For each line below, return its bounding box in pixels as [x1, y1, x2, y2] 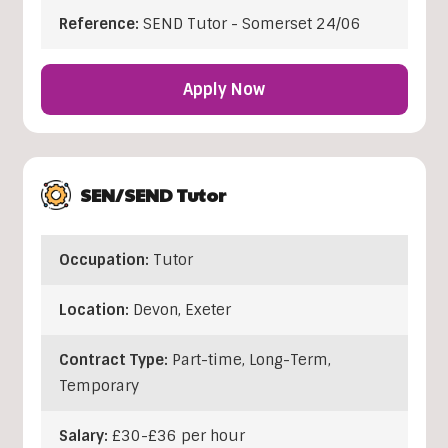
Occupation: [58, 250, 153, 271]
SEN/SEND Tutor [79, 182, 226, 208]
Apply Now [183, 79, 265, 101]
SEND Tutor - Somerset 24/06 [142, 14, 361, 35]
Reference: [58, 14, 143, 35]
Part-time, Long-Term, [171, 350, 331, 371]
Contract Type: [58, 350, 172, 371]
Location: [58, 300, 133, 321]
